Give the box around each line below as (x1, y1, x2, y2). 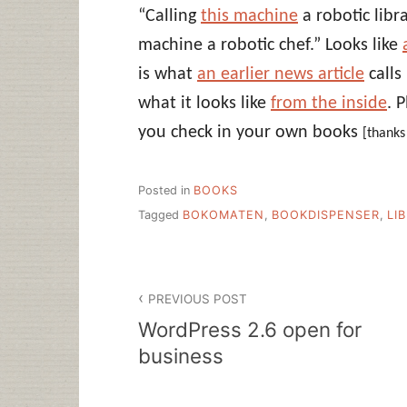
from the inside (271, 94, 387, 113)
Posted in (138, 184, 194, 198)
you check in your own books (138, 123, 362, 142)
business (138, 343, 223, 369)
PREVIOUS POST (148, 291, 248, 306)
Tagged (138, 207, 183, 222)
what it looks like (138, 94, 271, 113)
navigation (137, 304, 251, 332)
